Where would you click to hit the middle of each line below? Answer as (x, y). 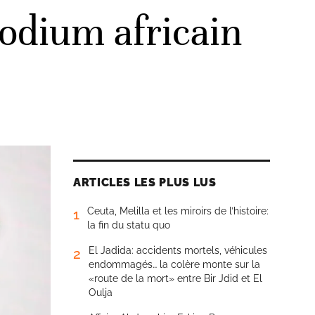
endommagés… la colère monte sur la (174, 264)
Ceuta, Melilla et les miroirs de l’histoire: (178, 211)
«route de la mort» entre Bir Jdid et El (175, 278)
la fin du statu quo (129, 225)
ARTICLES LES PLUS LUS (145, 182)
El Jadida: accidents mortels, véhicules (178, 250)
